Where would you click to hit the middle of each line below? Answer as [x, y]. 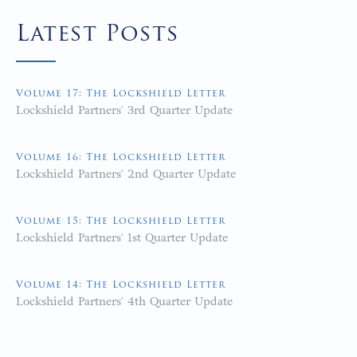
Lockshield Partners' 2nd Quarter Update [126, 174]
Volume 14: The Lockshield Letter [121, 285]
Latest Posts [98, 35]
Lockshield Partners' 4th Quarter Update [124, 301]
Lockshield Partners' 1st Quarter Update [122, 237]
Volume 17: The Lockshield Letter [121, 94]
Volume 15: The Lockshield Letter [121, 222]
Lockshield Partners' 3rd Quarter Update [124, 110]
